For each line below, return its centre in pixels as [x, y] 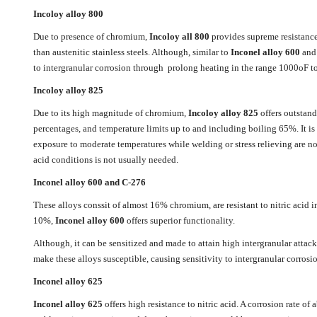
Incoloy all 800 [180, 37]
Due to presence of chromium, [91, 37]
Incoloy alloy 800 [68, 14]
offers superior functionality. [179, 221]
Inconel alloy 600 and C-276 [89, 183]
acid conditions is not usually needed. [105, 160]
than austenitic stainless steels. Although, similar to [132, 52]
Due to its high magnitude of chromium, [110, 113]
